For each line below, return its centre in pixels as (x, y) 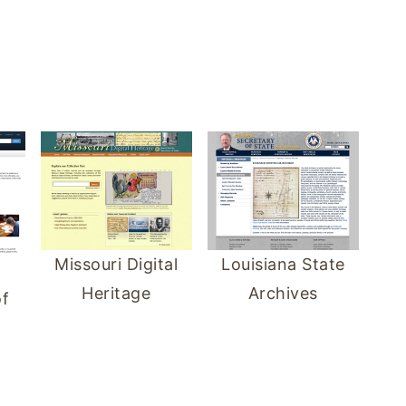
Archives (283, 293)
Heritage (116, 294)
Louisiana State (283, 264)
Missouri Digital (116, 265)
